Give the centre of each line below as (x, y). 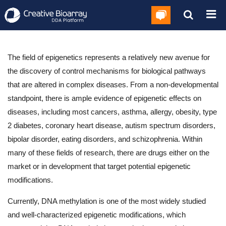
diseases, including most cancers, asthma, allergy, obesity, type (112, 112)
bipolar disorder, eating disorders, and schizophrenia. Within (105, 139)
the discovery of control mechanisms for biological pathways (107, 71)
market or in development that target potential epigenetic (99, 166)
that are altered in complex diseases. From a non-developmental (113, 84)
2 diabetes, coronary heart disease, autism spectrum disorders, (111, 125)
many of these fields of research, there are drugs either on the (108, 153)
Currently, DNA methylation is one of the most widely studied (107, 201)
